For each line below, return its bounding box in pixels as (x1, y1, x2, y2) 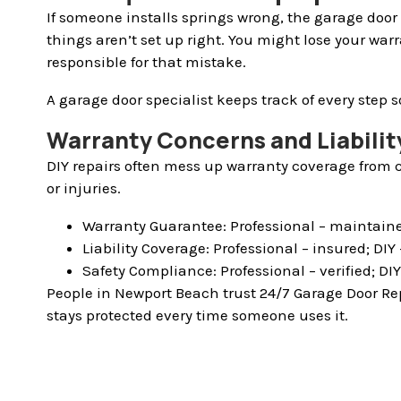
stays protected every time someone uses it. (47, 306, 348, 325)
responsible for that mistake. (47, 53, 246, 72)
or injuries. (47, 179, 121, 198)
